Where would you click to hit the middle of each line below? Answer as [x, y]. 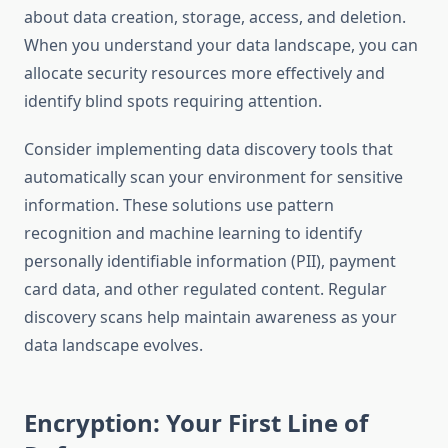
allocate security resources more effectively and [204, 73]
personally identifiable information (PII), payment [210, 261]
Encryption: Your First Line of [196, 423]
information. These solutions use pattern [179, 205]
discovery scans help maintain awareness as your [210, 317]
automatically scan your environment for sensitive [213, 177]
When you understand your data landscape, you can [221, 45]
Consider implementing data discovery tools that [208, 149]
